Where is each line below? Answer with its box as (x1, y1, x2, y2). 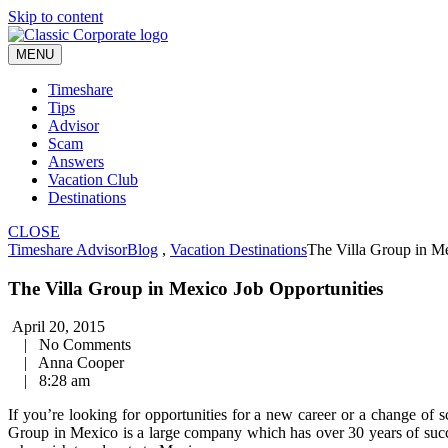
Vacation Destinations (170, 241, 307, 258)
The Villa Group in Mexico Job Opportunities (8, 277, 383, 299)
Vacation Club (48, 171, 138, 188)
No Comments (31, 336, 131, 354)
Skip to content (8, 8, 103, 25)
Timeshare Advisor (8, 241, 127, 258)
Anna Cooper (31, 354, 124, 372)
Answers (48, 153, 104, 170)
